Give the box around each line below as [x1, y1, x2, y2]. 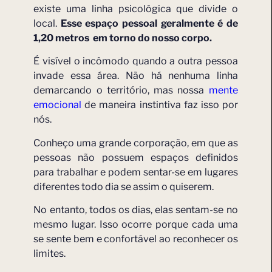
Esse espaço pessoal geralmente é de [60, 17, 238, 29]
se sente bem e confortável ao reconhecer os [33, 233, 238, 245]
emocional [33, 99, 82, 111]
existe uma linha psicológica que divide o [33, 2, 238, 15]
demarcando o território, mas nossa [33, 84, 209, 97]
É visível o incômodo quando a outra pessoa [33, 55, 238, 67]
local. [33, 17, 61, 29]
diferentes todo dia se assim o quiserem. [33, 180, 214, 192]
